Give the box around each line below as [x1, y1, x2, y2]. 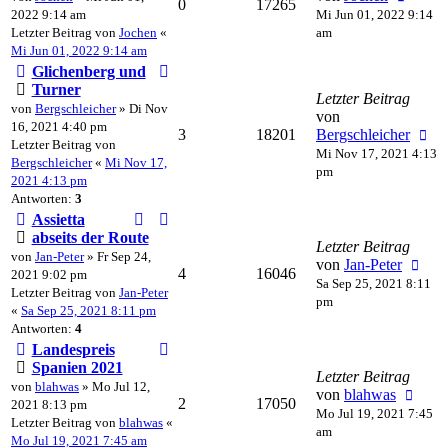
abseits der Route [31, 228, 149, 246]
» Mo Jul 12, [79, 378, 150, 394]
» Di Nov [116, 100, 168, 116]
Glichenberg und [31, 62, 146, 80]
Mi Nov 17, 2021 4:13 [316, 145, 437, 161]
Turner [31, 80, 81, 98]
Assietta [31, 210, 85, 228]
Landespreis [31, 340, 115, 358]
